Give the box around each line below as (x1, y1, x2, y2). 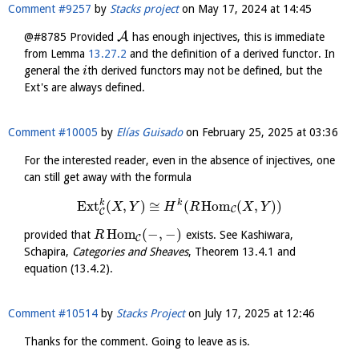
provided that (24, 228, 94, 241)
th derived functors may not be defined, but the (87, 64, 323, 78)
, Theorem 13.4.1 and (188, 244, 296, 258)
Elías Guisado (116, 126, 183, 139)
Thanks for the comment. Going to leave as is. (24, 334, 250, 348)
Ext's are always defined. (24, 81, 145, 95)
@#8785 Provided (24, 30, 117, 44)
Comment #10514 (8, 306, 98, 320)
